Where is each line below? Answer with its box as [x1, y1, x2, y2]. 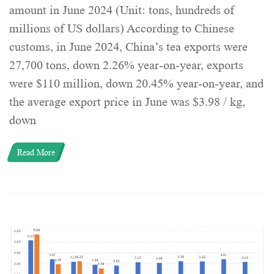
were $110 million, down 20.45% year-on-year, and [9, 76, 264, 91]
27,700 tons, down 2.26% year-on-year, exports [9, 58, 243, 72]
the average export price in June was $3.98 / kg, [9, 95, 245, 109]
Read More [17, 147, 55, 157]
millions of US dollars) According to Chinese [9, 21, 234, 35]
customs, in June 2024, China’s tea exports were [9, 40, 248, 54]
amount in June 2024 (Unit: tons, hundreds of [9, 3, 234, 17]
